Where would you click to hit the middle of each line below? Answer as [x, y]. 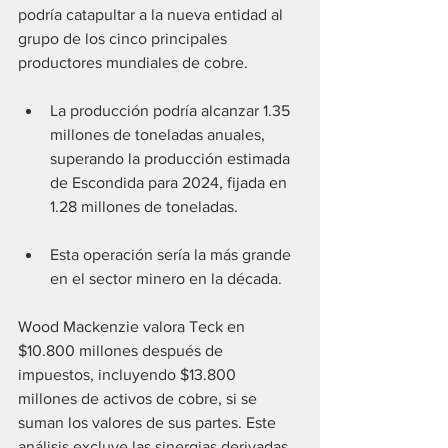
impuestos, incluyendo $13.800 [129, 375]
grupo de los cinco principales [124, 39]
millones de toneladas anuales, [159, 135]
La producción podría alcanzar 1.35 [172, 111]
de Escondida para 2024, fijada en [170, 183]
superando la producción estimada [172, 159]
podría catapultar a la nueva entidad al [152, 15]
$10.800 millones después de [122, 351]
